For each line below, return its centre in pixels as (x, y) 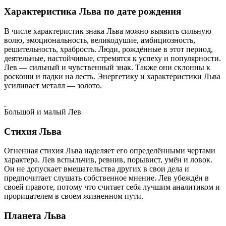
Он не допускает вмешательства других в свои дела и (97, 169)
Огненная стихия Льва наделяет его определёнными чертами (110, 151)
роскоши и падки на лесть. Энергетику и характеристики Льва (112, 77)
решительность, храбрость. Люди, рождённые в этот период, (108, 49)
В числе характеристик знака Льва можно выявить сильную (108, 31)
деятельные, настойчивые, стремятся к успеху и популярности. (112, 59)
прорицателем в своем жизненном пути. (74, 196)
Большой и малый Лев (43, 112)
